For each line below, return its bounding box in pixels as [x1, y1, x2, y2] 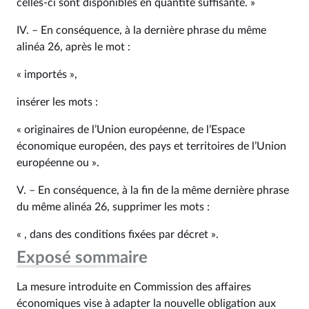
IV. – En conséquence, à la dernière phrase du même [17, 25, 266, 36]
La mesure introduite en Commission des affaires [17, 281, 251, 292]
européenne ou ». [17, 157, 99, 168]
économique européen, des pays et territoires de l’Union [17, 141, 286, 152]
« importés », [17, 69, 77, 80]
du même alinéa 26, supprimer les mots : [17, 201, 210, 212]
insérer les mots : [17, 97, 98, 108]
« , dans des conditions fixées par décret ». [17, 229, 219, 240]
